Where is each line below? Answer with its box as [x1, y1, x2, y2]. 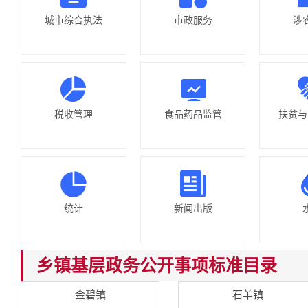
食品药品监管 [164, 109, 222, 120]
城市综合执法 [44, 14, 102, 25]
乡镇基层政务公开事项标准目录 [36, 256, 277, 275]
